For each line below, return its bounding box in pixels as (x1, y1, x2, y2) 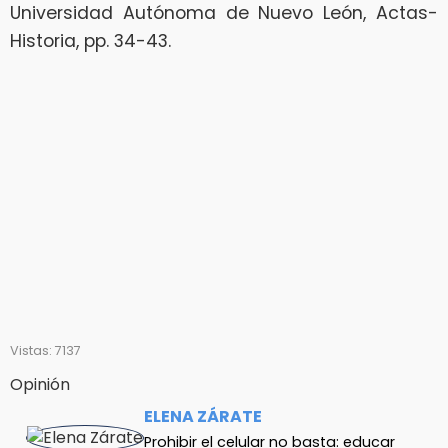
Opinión (10, 372, 70, 396)
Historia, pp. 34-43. (10, 29, 171, 54)
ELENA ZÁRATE (144, 404, 262, 428)
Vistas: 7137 (10, 342, 81, 360)
